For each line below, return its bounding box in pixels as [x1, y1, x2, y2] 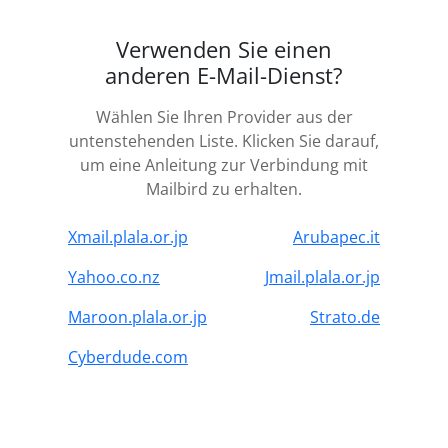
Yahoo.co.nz [68, 266, 160, 289]
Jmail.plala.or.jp [265, 266, 380, 289]
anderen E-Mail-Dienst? [105, 61, 343, 91]
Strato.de [310, 306, 380, 329]
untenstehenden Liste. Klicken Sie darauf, [69, 130, 379, 153]
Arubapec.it [293, 226, 380, 249]
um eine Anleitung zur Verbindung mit [80, 154, 368, 177]
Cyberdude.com [68, 346, 188, 369]
